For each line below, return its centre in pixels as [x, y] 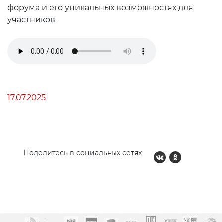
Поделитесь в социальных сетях [82, 152]
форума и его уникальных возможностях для [100, 8]
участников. [32, 20]
